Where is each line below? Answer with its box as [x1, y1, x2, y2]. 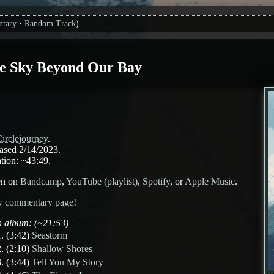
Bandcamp [20, 176, 62, 187]
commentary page [5, 197, 73, 207]
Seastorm [32, 230, 67, 240]
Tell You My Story [32, 257, 103, 267]
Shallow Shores [32, 243, 92, 254]
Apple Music [185, 176, 235, 187]
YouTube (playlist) [66, 176, 138, 187]
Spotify [143, 176, 170, 187]
